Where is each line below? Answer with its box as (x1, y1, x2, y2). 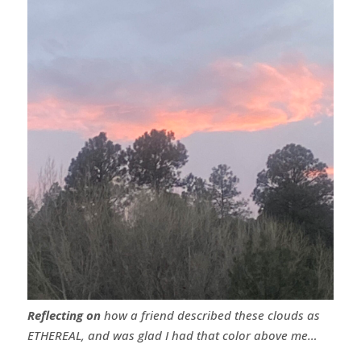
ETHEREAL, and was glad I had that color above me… (27, 326, 317, 343)
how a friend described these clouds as (100, 306, 320, 323)
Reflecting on (27, 306, 101, 323)
